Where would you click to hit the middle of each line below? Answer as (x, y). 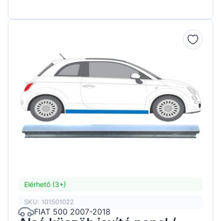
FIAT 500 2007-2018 (72, 212)
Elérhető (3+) (45, 184)
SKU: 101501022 (49, 202)
